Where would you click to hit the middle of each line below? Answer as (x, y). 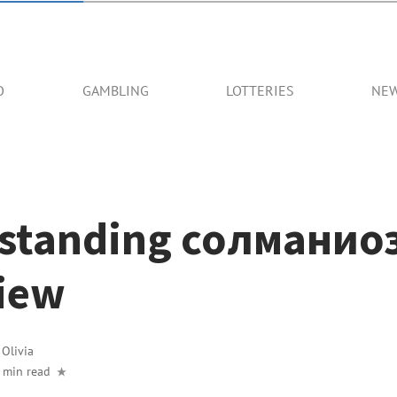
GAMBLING (115, 90)
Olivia (18, 350)
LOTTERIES (260, 90)
